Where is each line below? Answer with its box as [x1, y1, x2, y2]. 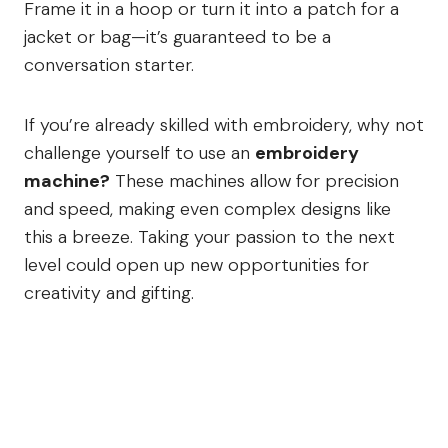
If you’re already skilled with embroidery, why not [24, 113, 424, 138]
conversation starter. [24, 53, 194, 78]
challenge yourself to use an [24, 141, 255, 166]
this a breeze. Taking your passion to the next [24, 225, 395, 250]
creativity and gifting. [24, 281, 194, 306]
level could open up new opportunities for [24, 253, 369, 278]
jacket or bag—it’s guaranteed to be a [24, 25, 331, 50]
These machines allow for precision [110, 169, 399, 194]
